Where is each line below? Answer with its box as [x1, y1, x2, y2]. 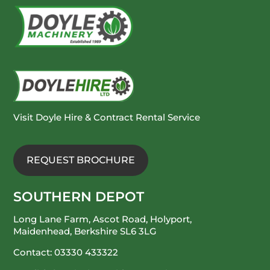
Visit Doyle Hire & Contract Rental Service [13, 111, 201, 124]
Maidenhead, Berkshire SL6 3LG [13, 225, 157, 237]
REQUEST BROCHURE [27, 154, 136, 166]
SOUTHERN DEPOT [13, 188, 145, 205]
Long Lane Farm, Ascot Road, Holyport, [13, 213, 192, 225]
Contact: [13, 246, 55, 258]
